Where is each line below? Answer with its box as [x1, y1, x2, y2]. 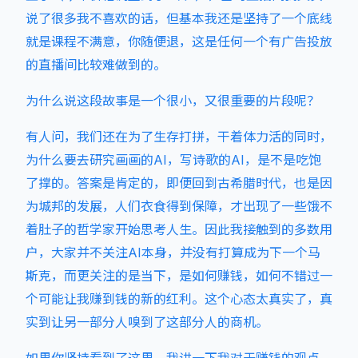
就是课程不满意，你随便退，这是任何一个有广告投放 [26, 34, 332, 50]
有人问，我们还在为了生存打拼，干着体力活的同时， [26, 129, 332, 145]
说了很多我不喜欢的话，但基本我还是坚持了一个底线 [26, 10, 332, 26]
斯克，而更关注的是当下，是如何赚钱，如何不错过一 [26, 268, 332, 284]
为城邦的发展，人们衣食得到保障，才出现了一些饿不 [26, 198, 332, 214]
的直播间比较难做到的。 [26, 57, 166, 73]
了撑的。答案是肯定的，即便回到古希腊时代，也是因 [26, 175, 332, 191]
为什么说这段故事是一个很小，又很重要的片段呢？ [26, 93, 320, 109]
